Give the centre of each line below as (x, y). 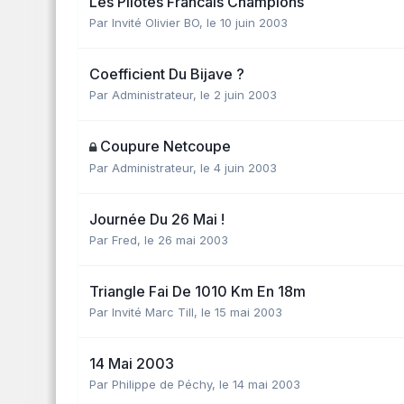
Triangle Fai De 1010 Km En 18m (197, 291)
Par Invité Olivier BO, (148, 22)
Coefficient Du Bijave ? (167, 73)
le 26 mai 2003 (186, 239)
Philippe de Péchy (162, 384)
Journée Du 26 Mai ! (157, 219)
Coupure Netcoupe (165, 146)
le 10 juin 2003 (247, 22)
